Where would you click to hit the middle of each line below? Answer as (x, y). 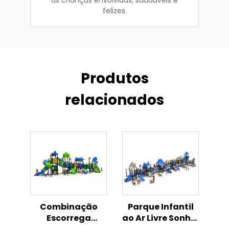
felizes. (114, 10)
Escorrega (68, 218)
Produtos (114, 78)
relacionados (114, 100)
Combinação (68, 207)
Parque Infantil (161, 207)
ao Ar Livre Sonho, (161, 218)
